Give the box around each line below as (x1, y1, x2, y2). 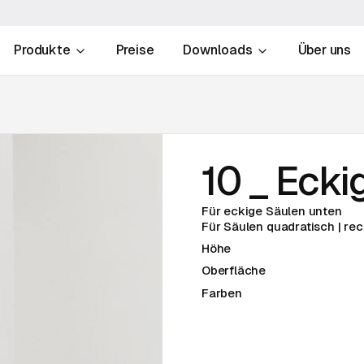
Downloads (183, 42, 253, 58)
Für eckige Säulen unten (201, 204, 342, 218)
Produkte (14, 42, 71, 58)
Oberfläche (201, 263, 266, 277)
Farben (201, 285, 242, 300)
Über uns (297, 42, 351, 58)
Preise (115, 42, 154, 58)
